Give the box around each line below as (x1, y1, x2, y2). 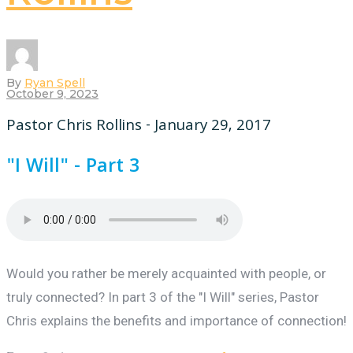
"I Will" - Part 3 (6, 152, 139, 184)
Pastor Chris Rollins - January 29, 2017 (6, 113, 271, 139)
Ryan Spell (24, 75, 85, 90)
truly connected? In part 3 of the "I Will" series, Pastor (6, 289, 319, 306)
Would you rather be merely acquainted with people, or (6, 266, 326, 282)
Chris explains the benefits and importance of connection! (6, 313, 347, 329)
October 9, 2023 (6, 86, 98, 101)
